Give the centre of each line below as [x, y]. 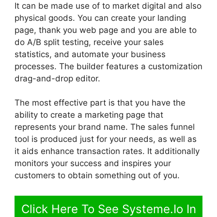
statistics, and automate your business [90, 54]
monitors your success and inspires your [93, 163]
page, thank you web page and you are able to [106, 30]
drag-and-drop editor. [57, 78]
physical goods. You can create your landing [100, 18]
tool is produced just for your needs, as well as [106, 139]
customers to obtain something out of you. [97, 176]
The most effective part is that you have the [100, 103]
